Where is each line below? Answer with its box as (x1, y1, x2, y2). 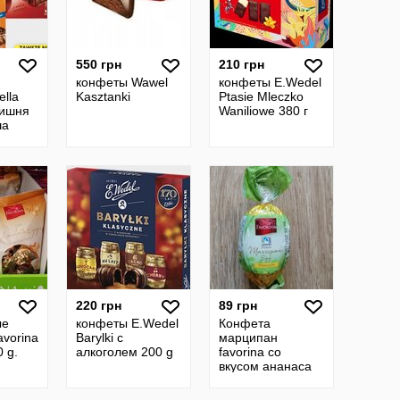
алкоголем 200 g (76, 345, 173, 359)
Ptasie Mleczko (219, 89, 304, 104)
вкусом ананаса (219, 359, 312, 373)
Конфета (219, 316, 271, 330)
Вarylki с (76, 330, 123, 345)
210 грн (219, 57, 264, 71)
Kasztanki (76, 89, 130, 104)
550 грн (76, 57, 121, 71)
